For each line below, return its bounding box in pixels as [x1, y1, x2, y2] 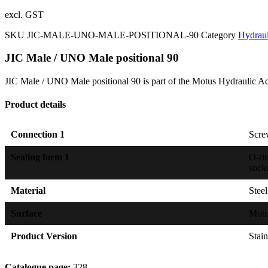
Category [201, 29, 236, 40]
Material [11, 185, 45, 196]
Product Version [11, 230, 77, 241]
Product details [5, 99, 66, 110]
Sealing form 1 [11, 151, 69, 162]
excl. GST [5, 9, 44, 20]
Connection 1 [11, 129, 65, 139]
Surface [11, 208, 42, 218]
